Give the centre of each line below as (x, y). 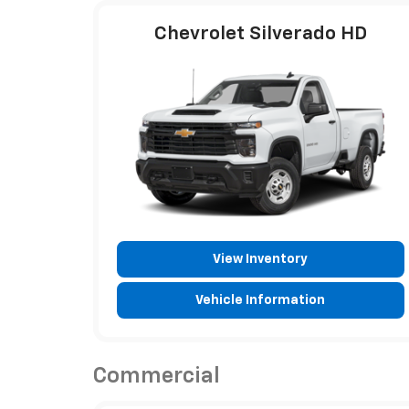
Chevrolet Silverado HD (260, 34)
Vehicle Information (261, 300)
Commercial (157, 376)
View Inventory (261, 259)
